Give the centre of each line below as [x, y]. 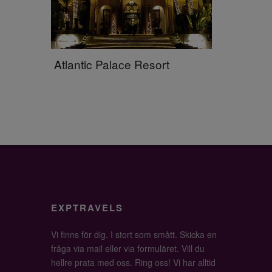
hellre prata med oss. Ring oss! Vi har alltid [133, 262]
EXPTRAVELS [87, 208]
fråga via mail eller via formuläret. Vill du [128, 248]
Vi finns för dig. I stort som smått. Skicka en [134, 234]
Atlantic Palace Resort [112, 64]
